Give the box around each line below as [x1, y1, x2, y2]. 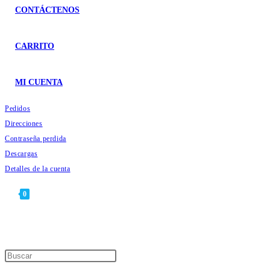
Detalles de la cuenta [5, 165, 71, 173]
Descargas [5, 149, 38, 158]
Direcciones [5, 119, 43, 128]
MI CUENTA [15, 78, 63, 87]
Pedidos [5, 104, 31, 113]
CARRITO [15, 42, 54, 51]
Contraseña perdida [5, 134, 66, 143]
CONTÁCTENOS [15, 5, 80, 14]
